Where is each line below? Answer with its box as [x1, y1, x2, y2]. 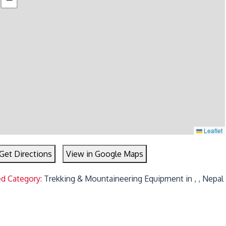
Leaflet [202, 126, 223, 135]
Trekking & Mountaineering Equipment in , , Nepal [44, 173, 224, 184]
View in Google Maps [66, 148, 144, 159]
